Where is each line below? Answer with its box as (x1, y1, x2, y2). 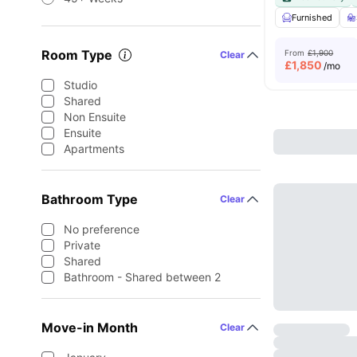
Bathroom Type (41, 191, 138, 207)
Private (64, 238, 100, 252)
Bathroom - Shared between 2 (64, 270, 221, 284)
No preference (64, 222, 139, 236)
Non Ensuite (64, 110, 126, 124)
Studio (64, 78, 97, 92)
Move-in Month (41, 320, 138, 335)
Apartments (64, 142, 124, 155)
